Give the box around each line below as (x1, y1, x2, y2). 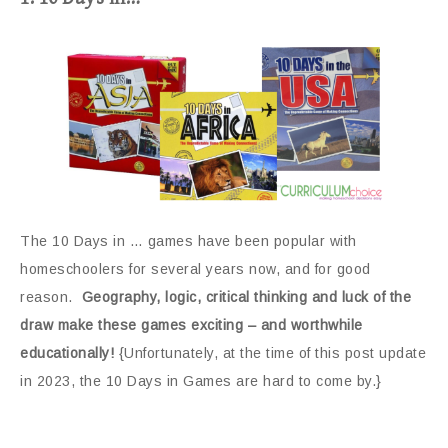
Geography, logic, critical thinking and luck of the (81, 288, 411, 305)
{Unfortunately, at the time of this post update (114, 344, 426, 361)
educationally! (20, 344, 114, 361)
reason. (20, 288, 82, 305)
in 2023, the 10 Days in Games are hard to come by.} (20, 372, 382, 389)
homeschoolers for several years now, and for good (20, 260, 371, 277)
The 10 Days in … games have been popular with (20, 232, 357, 249)
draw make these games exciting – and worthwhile (20, 316, 363, 333)
